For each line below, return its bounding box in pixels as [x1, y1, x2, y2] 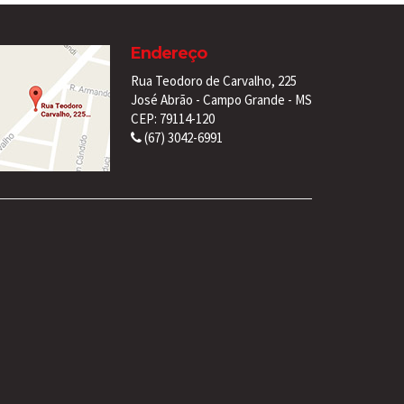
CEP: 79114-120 [131, 109, 215, 127]
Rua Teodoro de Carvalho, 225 [131, 71, 297, 89]
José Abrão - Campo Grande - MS [131, 90, 312, 108]
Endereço [131, 42, 207, 63]
